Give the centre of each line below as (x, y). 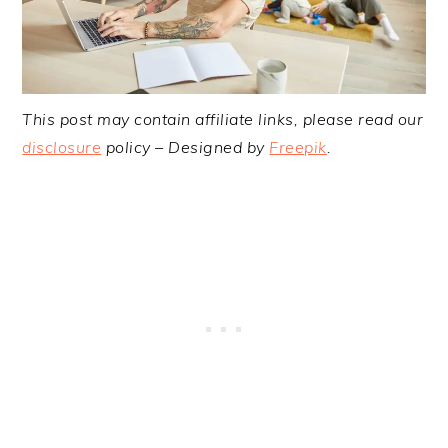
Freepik (298, 146)
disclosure (62, 146)
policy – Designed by (185, 146)
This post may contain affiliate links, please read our (223, 118)
